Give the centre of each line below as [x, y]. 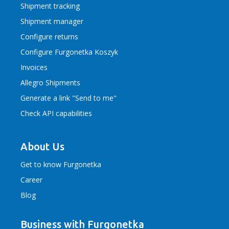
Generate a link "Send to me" [68, 98]
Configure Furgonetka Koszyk [69, 52]
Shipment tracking [50, 6]
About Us [42, 146]
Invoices [34, 67]
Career [31, 180]
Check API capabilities [56, 113]
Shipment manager [52, 21]
